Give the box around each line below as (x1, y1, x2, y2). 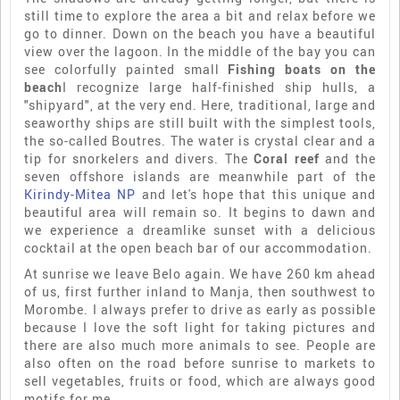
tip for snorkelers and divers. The (24, 150, 254, 168)
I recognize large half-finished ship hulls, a (62, 79, 376, 96)
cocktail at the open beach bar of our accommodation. (24, 239, 372, 257)
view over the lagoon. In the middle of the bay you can (24, 43, 376, 61)
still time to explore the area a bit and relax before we (24, 7, 376, 25)
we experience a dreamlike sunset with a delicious (24, 221, 376, 239)
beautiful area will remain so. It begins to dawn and (24, 204, 376, 221)
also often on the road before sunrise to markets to (24, 354, 376, 372)
